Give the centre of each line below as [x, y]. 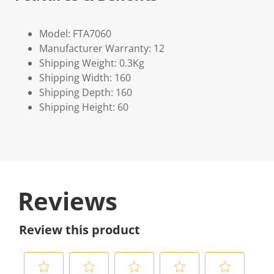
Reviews [68, 201]
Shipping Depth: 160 [86, 92]
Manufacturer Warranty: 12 [102, 48]
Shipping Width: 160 [85, 78]
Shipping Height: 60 [84, 107]
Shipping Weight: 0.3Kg [92, 63]
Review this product [80, 230]
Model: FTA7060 [75, 34]
